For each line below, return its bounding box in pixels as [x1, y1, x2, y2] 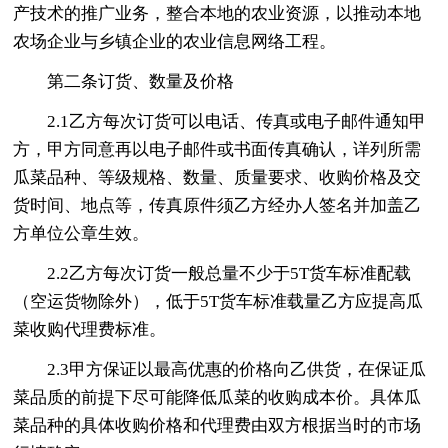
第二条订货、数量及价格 [47, 71, 235, 91]
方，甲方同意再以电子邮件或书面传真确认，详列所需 [13, 139, 422, 159]
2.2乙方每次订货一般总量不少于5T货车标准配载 [47, 263, 412, 283]
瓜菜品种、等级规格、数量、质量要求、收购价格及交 [13, 167, 422, 187]
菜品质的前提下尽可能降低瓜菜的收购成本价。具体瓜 [13, 387, 422, 407]
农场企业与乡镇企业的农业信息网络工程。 [13, 31, 337, 51]
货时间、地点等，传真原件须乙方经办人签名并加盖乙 [13, 195, 422, 215]
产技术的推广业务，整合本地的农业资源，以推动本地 [13, 3, 422, 23]
